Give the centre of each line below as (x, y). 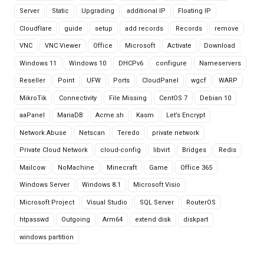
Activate (179, 46)
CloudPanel (160, 80)
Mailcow (32, 167)
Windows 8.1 (101, 185)
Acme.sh (110, 115)
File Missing (128, 98)
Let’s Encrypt (186, 115)
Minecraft (122, 167)
